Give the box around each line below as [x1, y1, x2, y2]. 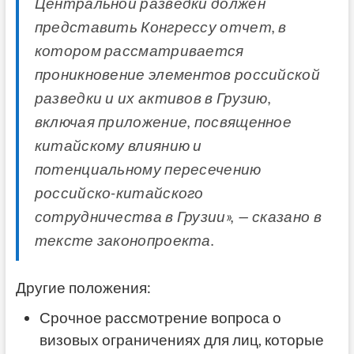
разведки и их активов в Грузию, [34, 88, 272, 107]
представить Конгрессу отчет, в [34, 17, 287, 36]
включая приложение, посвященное [34, 112, 292, 130]
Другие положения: [15, 278, 151, 296]
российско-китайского [34, 183, 204, 201]
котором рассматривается [34, 41, 244, 59]
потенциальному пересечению [34, 160, 262, 178]
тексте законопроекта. [34, 231, 215, 249]
